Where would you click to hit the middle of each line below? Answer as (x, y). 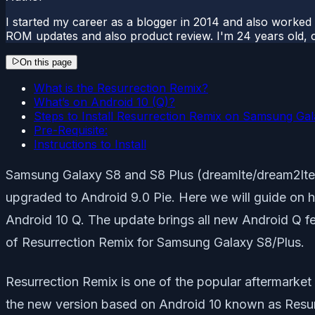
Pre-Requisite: (71, 130)
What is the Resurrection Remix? (121, 88)
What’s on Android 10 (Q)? (104, 102)
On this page (46, 62)
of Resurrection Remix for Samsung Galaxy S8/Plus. (155, 242)
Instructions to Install (90, 144)
